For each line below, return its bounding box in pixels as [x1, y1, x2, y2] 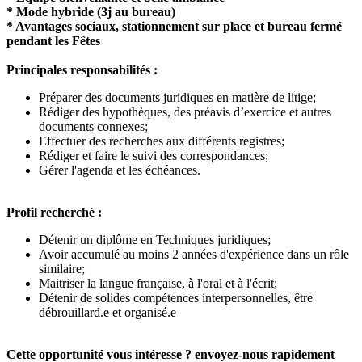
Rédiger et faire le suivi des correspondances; [39, 149, 268, 163]
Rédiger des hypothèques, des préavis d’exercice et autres [39, 105, 331, 120]
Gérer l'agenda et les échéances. [39, 163, 200, 178]
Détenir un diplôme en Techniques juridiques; [39, 233, 271, 247]
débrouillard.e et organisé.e [39, 305, 176, 320]
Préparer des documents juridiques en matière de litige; [39, 90, 316, 105]
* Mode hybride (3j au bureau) [6, 5, 175, 19]
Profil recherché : [6, 205, 102, 220]
